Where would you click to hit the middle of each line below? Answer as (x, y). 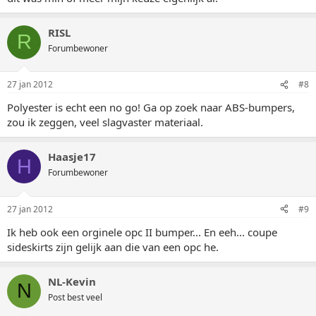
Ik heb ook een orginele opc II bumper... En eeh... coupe (142, 232)
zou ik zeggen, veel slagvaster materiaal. (105, 122)
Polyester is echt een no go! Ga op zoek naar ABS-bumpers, (151, 107)
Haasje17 (72, 157)
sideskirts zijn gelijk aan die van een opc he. (113, 247)
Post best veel (75, 297)
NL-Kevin (72, 281)
